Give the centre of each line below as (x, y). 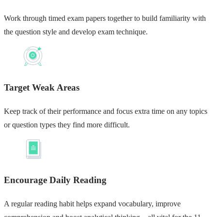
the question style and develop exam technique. (76, 32)
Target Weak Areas (42, 87)
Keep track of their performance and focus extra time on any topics (106, 111)
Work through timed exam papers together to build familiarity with (105, 18)
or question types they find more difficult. (67, 124)
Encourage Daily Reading (55, 180)
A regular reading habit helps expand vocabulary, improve (92, 204)
